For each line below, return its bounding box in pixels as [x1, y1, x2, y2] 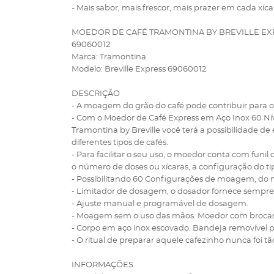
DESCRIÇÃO [72, 90, 120, 98]
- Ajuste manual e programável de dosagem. [72, 200, 248, 208]
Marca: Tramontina [72, 53, 146, 61]
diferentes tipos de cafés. [72, 139, 168, 147]
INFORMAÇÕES [72, 261, 133, 269]
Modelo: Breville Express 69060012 [72, 65, 206, 73]
